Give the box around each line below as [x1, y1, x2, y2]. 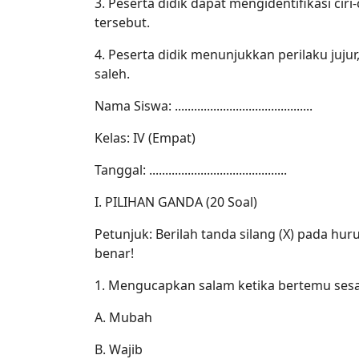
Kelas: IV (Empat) [95, 128, 196, 147]
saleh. [95, 64, 130, 83]
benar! [95, 244, 134, 262]
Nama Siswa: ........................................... [95, 96, 313, 115]
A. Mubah [95, 308, 152, 326]
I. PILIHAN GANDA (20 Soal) [95, 192, 257, 211]
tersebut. [95, 13, 150, 31]
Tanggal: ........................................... [95, 160, 287, 179]
